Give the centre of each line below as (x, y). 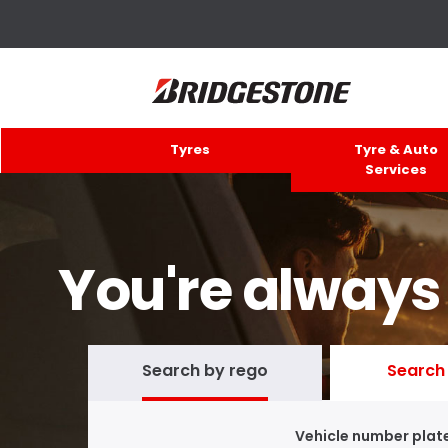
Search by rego (204, 370)
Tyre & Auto (396, 149)
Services (396, 169)
